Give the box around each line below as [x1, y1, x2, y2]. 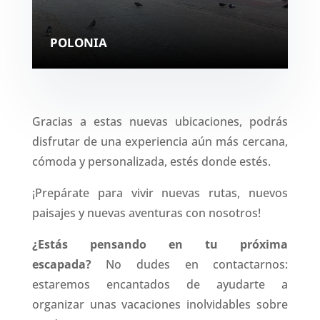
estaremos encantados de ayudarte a [31, 276, 289, 292]
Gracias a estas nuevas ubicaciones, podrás [31, 113, 289, 129]
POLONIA [49, 34, 107, 51]
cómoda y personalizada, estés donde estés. [31, 153, 271, 169]
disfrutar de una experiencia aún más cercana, [31, 133, 289, 149]
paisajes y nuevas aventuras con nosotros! [31, 204, 261, 221]
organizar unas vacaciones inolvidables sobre [31, 296, 289, 312]
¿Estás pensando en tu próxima [31, 236, 289, 252]
